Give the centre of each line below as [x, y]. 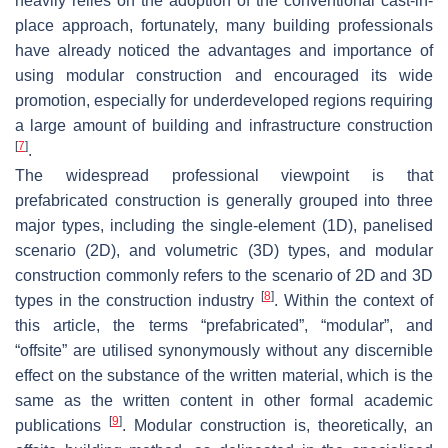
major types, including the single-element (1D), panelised [224, 225]
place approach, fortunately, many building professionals [224, 25]
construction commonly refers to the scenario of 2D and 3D [224, 275]
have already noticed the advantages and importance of [224, 50]
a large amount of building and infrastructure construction [224, 125]
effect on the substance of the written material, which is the [224, 375]
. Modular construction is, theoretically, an [277, 425]
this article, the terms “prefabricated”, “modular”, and [224, 325]
